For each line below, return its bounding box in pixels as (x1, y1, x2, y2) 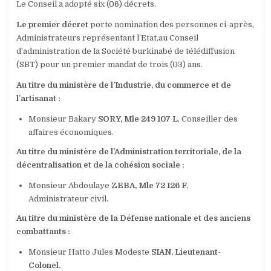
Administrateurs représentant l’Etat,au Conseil (16, 33, 199, 43)
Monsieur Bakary (28, 114, 99, 124)
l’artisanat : (16, 94, 61, 103)
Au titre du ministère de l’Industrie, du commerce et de (16, 80, 232, 90)
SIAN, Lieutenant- (151, 247, 221, 257)
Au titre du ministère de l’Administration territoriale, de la (16, 147, 242, 157)
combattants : (16, 227, 71, 237)
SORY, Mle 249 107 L (98, 114, 178, 124)
